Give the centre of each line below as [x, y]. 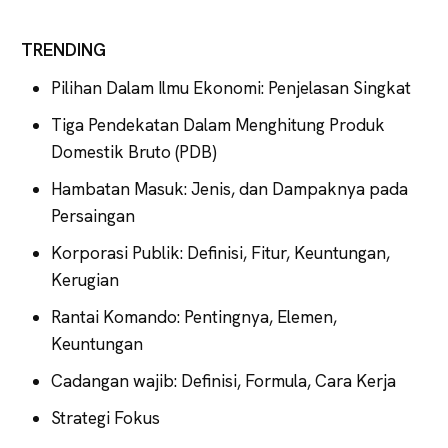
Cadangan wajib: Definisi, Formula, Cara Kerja [223, 380]
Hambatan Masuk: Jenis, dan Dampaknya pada [229, 188]
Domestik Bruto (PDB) [134, 151]
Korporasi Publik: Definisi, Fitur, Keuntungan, [220, 252]
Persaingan [93, 215]
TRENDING [63, 49]
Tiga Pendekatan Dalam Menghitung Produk [218, 124]
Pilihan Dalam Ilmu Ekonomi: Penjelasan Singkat [231, 87]
